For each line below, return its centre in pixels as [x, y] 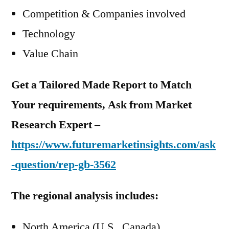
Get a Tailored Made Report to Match [101, 85]
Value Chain [50, 54]
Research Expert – [56, 125]
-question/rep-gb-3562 [64, 165]
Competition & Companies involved [104, 14]
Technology [49, 34]
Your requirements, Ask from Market [101, 105]
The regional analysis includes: [85, 196]
